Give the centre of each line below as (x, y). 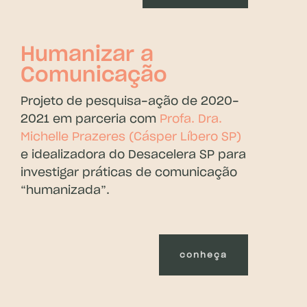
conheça (204, 255)
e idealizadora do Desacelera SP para (133, 154)
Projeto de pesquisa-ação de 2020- (130, 101)
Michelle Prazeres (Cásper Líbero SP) (131, 136)
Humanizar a (87, 54)
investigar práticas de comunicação (128, 172)
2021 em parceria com (90, 119)
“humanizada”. (65, 190)
